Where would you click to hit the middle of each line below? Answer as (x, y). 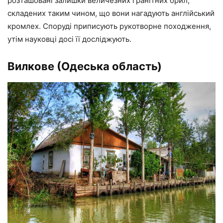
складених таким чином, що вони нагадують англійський (111, 13)
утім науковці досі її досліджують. (69, 39)
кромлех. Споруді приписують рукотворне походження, (109, 26)
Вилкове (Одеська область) (85, 66)
